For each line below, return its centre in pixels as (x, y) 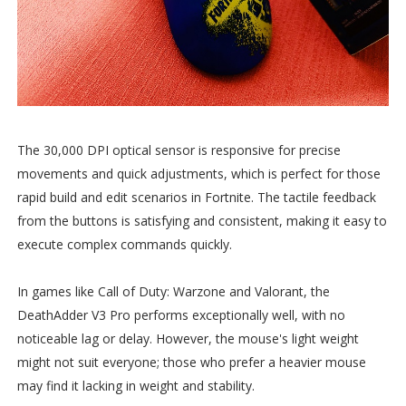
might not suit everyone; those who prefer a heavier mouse (191, 362)
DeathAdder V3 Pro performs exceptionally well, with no (181, 315)
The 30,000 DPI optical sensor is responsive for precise (179, 150)
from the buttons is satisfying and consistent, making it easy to (202, 221)
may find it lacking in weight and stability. (135, 386)
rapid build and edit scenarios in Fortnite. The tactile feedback (196, 198)
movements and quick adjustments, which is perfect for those (198, 174)
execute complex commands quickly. (124, 245)
